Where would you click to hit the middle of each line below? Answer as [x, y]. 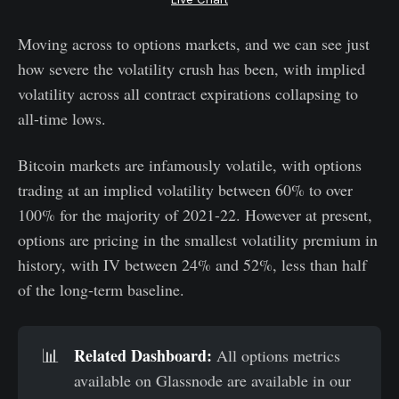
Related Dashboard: [143, 355]
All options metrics [277, 355]
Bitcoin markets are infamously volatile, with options [190, 164]
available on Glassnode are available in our [213, 380]
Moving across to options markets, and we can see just [194, 43]
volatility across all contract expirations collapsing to [188, 93]
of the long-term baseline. [101, 289]
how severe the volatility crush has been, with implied [191, 68]
